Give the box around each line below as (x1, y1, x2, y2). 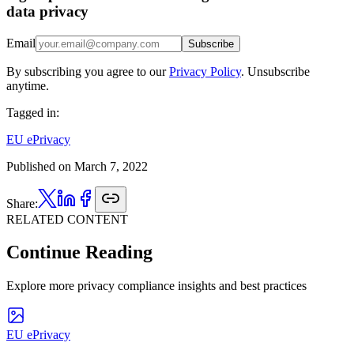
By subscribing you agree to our (6, 64, 166, 78)
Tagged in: (6, 105, 59, 119)
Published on (6, 159, 71, 173)
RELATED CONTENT (6, 212, 128, 226)
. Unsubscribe (241, 64, 310, 78)
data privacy (6, 2, 88, 20)
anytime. (6, 78, 49, 92)
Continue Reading (6, 242, 153, 263)
